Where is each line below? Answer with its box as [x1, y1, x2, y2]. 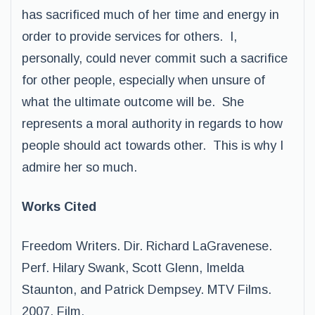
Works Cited [22, 200, 96, 214]
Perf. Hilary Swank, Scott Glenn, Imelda [22, 261, 244, 275]
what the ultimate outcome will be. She [22, 95, 244, 109]
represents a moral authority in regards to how [22, 117, 283, 131]
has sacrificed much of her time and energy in [22, 8, 279, 22]
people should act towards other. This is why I [22, 139, 283, 153]
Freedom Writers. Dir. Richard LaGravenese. [22, 239, 272, 253]
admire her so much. [22, 160, 137, 174]
